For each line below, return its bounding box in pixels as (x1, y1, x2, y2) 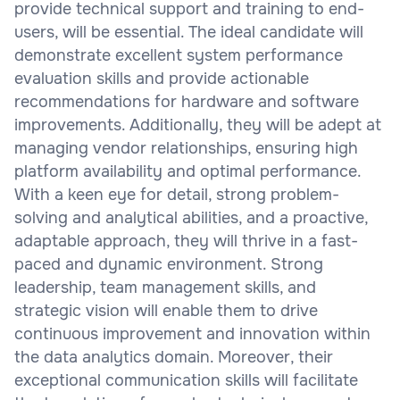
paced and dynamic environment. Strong (14, 254, 323, 274)
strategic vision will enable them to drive (14, 300, 318, 321)
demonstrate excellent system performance (14, 45, 343, 65)
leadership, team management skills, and (14, 277, 316, 297)
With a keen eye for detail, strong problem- (14, 184, 339, 204)
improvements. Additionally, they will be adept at (14, 114, 381, 135)
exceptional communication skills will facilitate (14, 370, 358, 390)
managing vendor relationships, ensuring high (14, 137, 358, 158)
